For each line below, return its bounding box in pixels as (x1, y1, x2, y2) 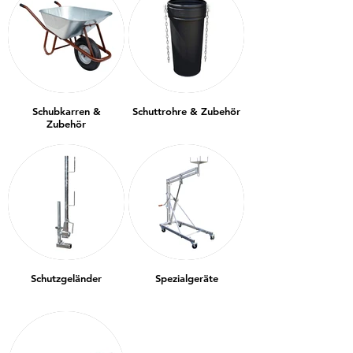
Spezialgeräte (154, 272, 218, 285)
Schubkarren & (32, 105, 101, 118)
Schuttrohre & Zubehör (132, 105, 240, 118)
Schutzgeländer (31, 272, 102, 285)
